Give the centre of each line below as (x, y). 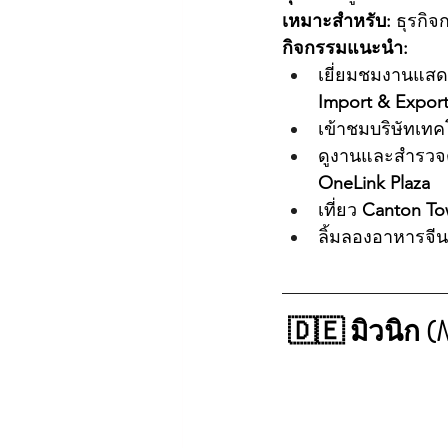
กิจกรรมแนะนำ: (345, 47)
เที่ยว (340, 209)
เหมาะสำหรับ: (336, 20)
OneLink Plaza (374, 182)
